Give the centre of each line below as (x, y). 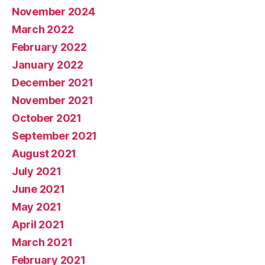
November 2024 (54, 11)
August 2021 (44, 153)
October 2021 (47, 118)
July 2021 (37, 171)
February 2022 (49, 47)
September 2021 (55, 135)
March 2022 (43, 29)
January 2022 (48, 64)
